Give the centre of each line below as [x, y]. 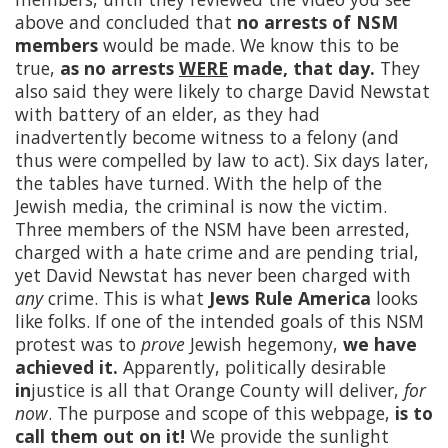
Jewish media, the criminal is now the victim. [201, 206]
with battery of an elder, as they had [167, 114]
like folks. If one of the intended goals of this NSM [219, 321]
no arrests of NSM [317, 22]
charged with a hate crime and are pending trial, [217, 252]
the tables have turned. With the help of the [198, 183]
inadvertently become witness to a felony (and [207, 137]
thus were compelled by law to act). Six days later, [222, 160]
